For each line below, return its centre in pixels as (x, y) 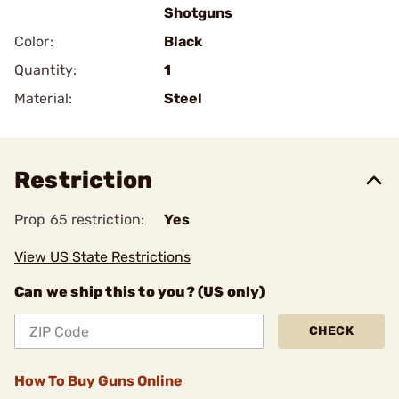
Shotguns (198, 13)
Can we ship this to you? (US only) (139, 292)
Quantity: (45, 70)
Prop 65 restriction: (79, 220)
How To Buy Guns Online (98, 381)
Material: (43, 98)
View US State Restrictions (102, 257)
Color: (34, 41)
